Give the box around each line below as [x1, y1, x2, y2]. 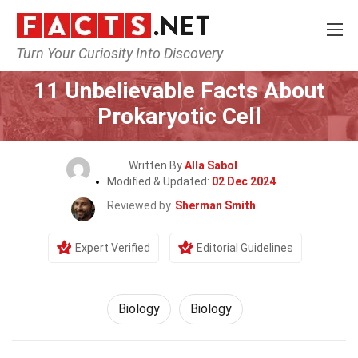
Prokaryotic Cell [97, 103, 261, 129]
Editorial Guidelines [197, 241, 293, 254]
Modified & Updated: [106, 175, 212, 188]
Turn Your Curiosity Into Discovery [16, 45, 223, 62]
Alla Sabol [185, 159, 237, 172]
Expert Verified [75, 241, 150, 254]
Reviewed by [107, 199, 171, 212]
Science [154, 54, 196, 67]
